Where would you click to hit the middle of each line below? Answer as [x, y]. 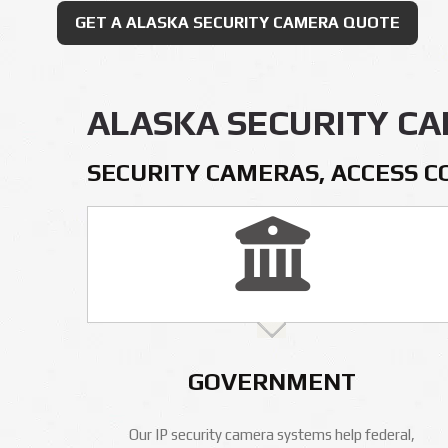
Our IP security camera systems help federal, [272, 434]
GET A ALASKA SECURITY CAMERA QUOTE [237, 22]
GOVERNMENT [272, 381]
